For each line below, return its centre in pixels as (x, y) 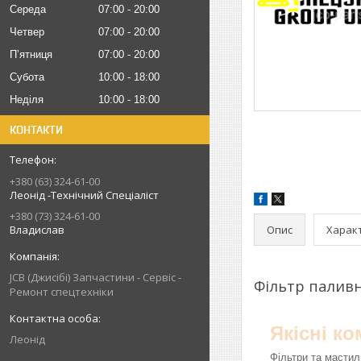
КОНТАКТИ (36, 130)
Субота (27, 77)
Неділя (27, 100)
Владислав (37, 230)
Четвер (27, 32)
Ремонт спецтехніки (62, 292)
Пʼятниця (31, 54)
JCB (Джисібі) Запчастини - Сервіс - (95, 277)
